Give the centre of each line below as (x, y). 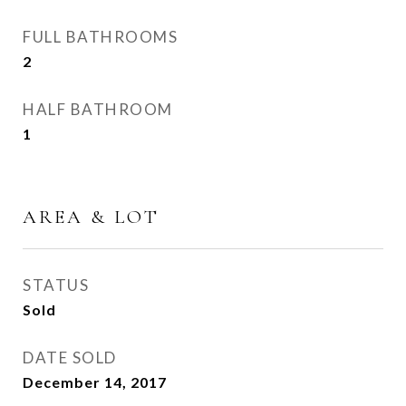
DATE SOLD (70, 358)
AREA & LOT (91, 217)
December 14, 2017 (95, 382)
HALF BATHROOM (98, 109)
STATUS (56, 285)
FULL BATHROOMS (100, 37)
